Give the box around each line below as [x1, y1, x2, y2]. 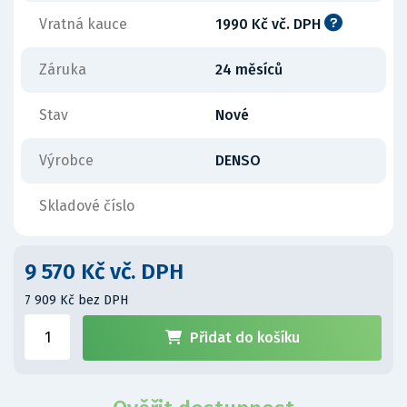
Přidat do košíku [189, 328, 300, 346]
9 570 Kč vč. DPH [25, 259, 184, 284]
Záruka [39, 61, 86, 78]
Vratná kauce [39, 15, 127, 33]
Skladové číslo [39, 197, 134, 214]
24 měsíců [215, 61, 283, 78]
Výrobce [39, 152, 94, 169]
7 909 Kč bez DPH [25, 293, 128, 308]
